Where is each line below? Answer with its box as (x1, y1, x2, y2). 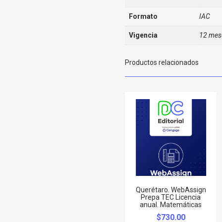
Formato (129, 12, 158, 20)
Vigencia (129, 31, 158, 39)
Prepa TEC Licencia (141, 193, 201, 201)
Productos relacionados (125, 58, 199, 66)
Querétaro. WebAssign (135, 185, 206, 194)
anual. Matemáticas (140, 200, 202, 209)
